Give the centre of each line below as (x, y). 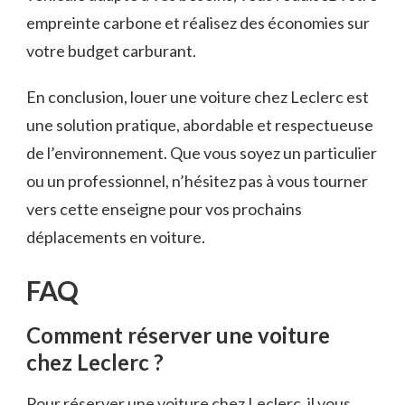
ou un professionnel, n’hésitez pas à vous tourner (197, 180)
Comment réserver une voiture (178, 334)
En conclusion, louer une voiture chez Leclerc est (198, 96)
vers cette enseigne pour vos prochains (164, 208)
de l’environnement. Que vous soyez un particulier (202, 152)
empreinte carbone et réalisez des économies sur (198, 22)
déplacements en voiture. (116, 236)
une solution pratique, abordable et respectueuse (200, 124)
